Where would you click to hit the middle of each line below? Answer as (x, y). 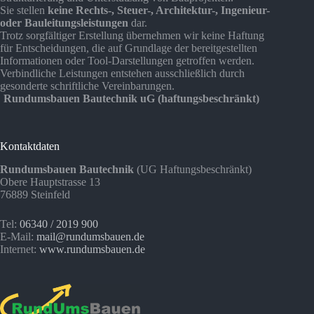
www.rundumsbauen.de (92, 250)
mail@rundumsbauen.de (90, 237)
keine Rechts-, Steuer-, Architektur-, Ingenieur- (159, 11)
